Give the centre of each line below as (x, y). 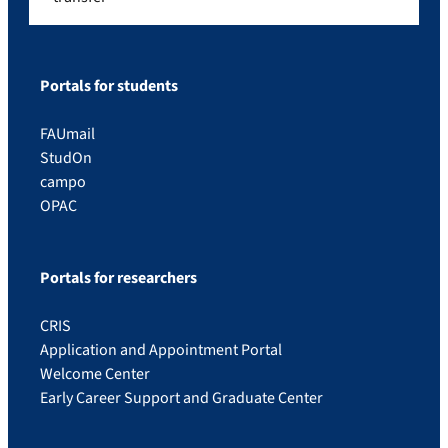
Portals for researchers (118, 277)
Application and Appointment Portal (161, 349)
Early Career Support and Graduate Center (181, 397)
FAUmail (67, 133)
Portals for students (109, 85)
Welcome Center (95, 373)
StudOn (66, 157)
